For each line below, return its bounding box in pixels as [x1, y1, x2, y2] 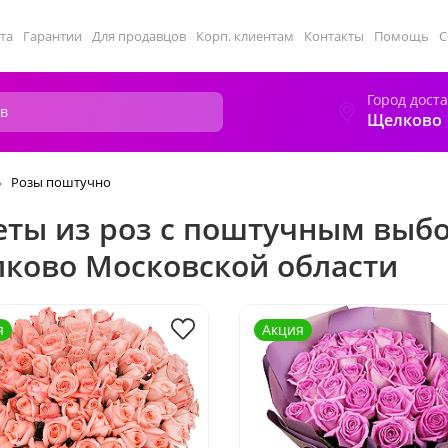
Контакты [304, 27, 364, 45]
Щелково [367, 109, 442, 131]
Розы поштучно [11, 173, 111, 191]
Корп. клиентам [196, 27, 294, 45]
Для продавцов [92, 27, 186, 45]
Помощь [374, 27, 429, 45]
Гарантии [23, 27, 82, 45]
